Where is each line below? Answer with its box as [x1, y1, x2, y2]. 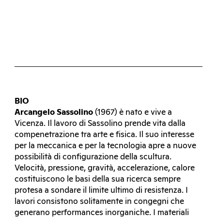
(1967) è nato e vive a [93, 108, 172, 117]
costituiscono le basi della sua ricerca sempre [15, 175, 181, 184]
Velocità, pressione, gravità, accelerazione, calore [15, 164, 195, 172]
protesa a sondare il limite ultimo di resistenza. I [15, 186, 188, 195]
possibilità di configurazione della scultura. [15, 153, 171, 161]
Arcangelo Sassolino [15, 108, 93, 117]
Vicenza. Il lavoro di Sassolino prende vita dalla [15, 119, 186, 128]
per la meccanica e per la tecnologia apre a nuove [15, 141, 196, 150]
